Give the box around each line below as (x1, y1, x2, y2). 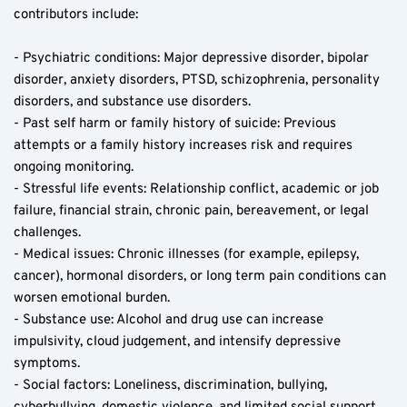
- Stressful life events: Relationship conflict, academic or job (14, 180, 379, 198)
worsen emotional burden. (14, 289, 170, 307)
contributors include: (14, 5, 138, 24)
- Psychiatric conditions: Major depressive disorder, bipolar (14, 49, 369, 67)
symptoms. (14, 354, 80, 372)
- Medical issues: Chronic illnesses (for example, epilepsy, (14, 245, 359, 263)
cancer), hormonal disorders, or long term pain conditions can (14, 267, 386, 285)
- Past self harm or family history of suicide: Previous (14, 114, 336, 133)
